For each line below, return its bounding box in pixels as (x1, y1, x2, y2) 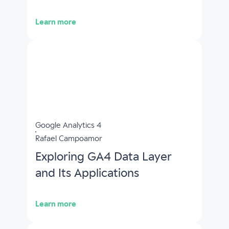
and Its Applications (35, 167, 139, 180)
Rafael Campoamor (35, 134, 102, 143)
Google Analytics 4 (35, 121, 101, 130)
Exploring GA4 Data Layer (35, 151, 172, 164)
